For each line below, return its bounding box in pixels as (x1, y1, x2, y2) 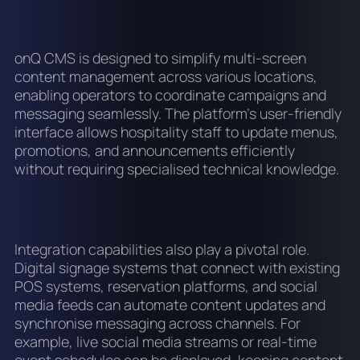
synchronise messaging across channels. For (14, 313, 301, 333)
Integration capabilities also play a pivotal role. (14, 239, 309, 260)
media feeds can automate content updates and (14, 295, 325, 315)
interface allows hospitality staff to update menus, (14, 122, 338, 142)
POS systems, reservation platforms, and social (14, 276, 317, 297)
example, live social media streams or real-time (14, 332, 317, 352)
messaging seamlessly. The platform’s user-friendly (14, 104, 342, 124)
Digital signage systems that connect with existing (14, 258, 340, 278)
